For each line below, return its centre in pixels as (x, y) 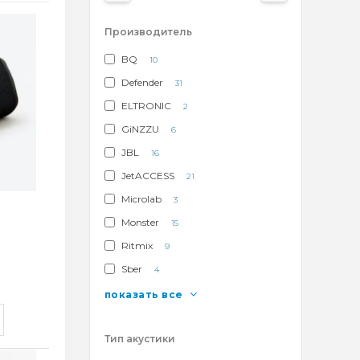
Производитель (148, 32)
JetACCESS (147, 176)
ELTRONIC (146, 106)
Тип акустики (139, 338)
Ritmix (137, 245)
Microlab (141, 199)
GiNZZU (140, 129)
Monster (140, 222)
